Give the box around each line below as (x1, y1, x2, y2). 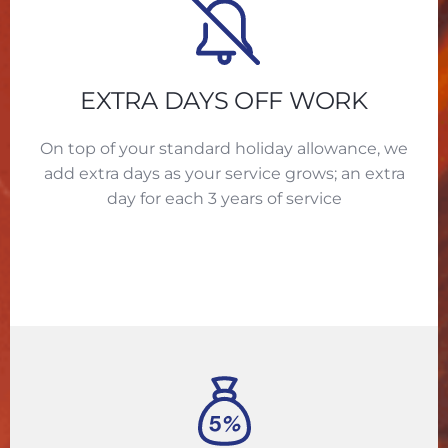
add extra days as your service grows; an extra (43, 164, 405, 184)
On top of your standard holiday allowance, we (40, 139, 408, 159)
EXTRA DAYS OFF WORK (80, 86, 368, 116)
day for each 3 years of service (106, 189, 342, 209)
